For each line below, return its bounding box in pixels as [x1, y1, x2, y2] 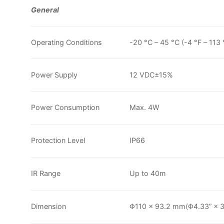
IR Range [31, 168, 60, 177]
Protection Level [31, 135, 85, 144]
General [31, 5, 59, 14]
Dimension [31, 201, 66, 210]
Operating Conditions [31, 37, 102, 46]
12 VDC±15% [129, 70, 173, 79]
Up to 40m [129, 168, 166, 177]
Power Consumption [31, 102, 99, 111]
